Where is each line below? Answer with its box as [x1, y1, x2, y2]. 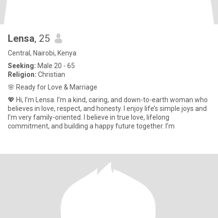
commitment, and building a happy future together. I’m [8, 122, 175, 130]
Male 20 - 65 [36, 62, 75, 70]
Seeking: [8, 62, 36, 70]
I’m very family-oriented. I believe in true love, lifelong [8, 113, 169, 121]
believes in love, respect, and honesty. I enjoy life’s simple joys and [8, 105, 207, 112]
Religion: [8, 71, 36, 78]
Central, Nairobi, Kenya [8, 49, 76, 57]
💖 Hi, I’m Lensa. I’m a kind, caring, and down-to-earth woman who [8, 96, 208, 104]
